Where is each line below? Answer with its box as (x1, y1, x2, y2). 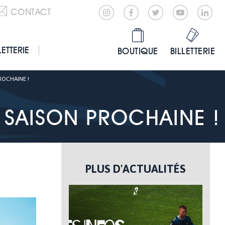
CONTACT (10, 7, 51, 17)
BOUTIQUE (117, 46, 158, 56)
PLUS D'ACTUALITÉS (85, 162, 186, 175)
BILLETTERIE (170, 46, 215, 56)
